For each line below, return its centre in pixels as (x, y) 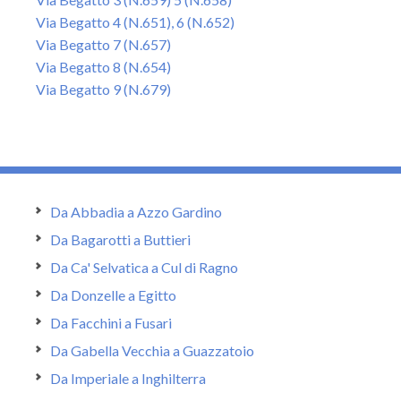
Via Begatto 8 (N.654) (103, 67)
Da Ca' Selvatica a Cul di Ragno (144, 267)
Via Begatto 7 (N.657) (103, 44)
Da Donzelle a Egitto (113, 295)
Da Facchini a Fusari (111, 323)
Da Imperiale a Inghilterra (128, 378)
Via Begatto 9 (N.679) (103, 89)
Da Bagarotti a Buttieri (120, 239)
